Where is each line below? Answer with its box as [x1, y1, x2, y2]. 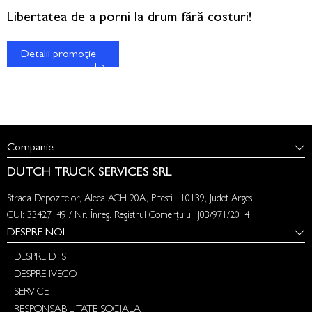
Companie [7, 142, 54, 154]
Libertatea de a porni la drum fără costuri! [7, 10, 252, 25]
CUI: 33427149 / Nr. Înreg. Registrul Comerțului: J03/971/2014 [7, 210, 249, 221]
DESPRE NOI [7, 227, 65, 239]
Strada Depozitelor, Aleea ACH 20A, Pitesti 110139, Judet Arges [7, 194, 252, 204]
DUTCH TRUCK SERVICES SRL [7, 166, 172, 180]
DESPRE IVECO [14, 270, 77, 281]
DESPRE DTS [14, 252, 66, 263]
